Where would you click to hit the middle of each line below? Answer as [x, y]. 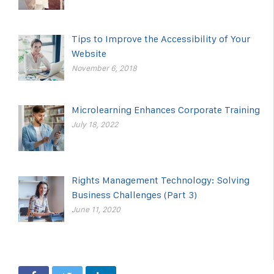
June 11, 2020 [96, 210]
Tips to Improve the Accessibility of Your [161, 39]
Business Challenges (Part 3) [134, 195]
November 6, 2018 [104, 68]
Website [89, 53]
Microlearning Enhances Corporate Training [166, 109]
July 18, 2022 [95, 124]
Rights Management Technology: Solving [161, 180]
